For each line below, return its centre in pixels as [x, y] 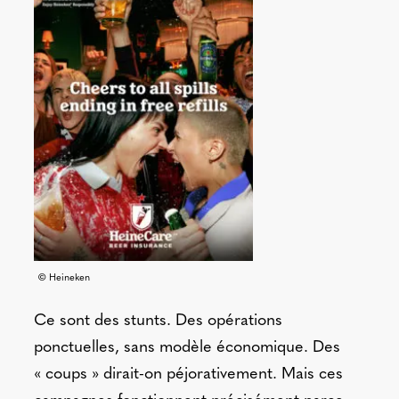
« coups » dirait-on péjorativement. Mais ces [188, 374]
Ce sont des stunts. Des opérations [158, 321]
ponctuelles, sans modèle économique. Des [187, 347]
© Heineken [63, 278]
